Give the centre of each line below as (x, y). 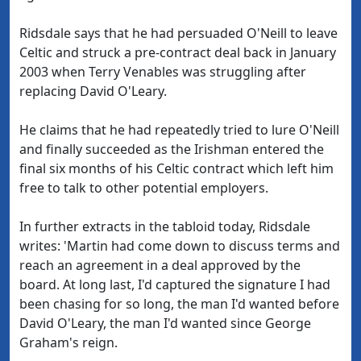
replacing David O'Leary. (93, 91)
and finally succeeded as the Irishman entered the (172, 149)
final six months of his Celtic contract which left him (176, 168)
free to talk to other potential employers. (144, 188)
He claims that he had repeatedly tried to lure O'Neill (179, 130)
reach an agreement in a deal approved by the (160, 265)
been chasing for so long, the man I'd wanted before (179, 304)
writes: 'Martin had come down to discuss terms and (180, 246)
